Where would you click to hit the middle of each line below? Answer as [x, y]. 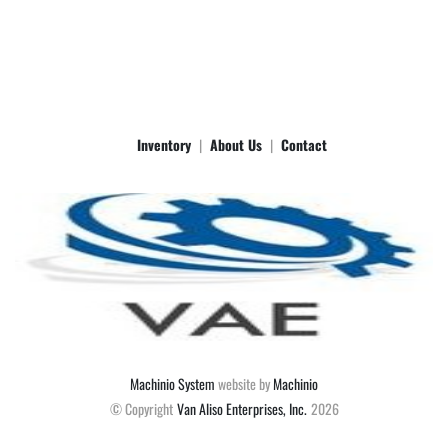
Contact [304, 145]
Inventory [164, 145]
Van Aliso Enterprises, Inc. [241, 409]
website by [244, 384]
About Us [236, 145]
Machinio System [172, 384]
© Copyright [141, 409]
